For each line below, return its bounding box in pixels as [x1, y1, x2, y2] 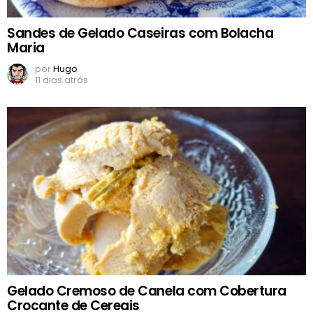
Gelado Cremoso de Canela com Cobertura [7, 281, 286, 300]
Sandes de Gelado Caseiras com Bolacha [7, 23, 274, 43]
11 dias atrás [35, 73, 88, 87]
